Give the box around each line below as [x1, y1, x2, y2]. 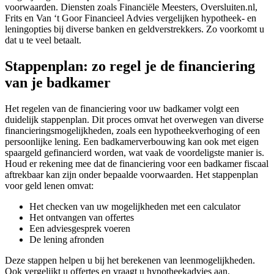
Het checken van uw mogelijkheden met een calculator [29, 201, 240, 212]
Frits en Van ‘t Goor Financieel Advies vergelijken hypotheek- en [5, 13, 256, 24]
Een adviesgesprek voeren [29, 223, 130, 234]
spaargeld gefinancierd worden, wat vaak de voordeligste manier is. [5, 147, 264, 158]
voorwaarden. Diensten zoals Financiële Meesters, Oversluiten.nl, [5, 2, 257, 13]
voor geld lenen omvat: [5, 180, 94, 191]
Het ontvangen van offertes [29, 212, 134, 223]
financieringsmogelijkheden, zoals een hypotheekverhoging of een [5, 125, 260, 136]
